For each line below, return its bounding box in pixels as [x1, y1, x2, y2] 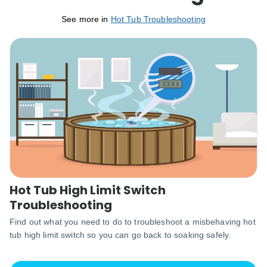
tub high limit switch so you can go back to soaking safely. [10, 229, 231, 240]
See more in [61, 14, 111, 24]
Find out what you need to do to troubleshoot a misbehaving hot [10, 216, 256, 226]
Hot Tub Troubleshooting [110, 14, 206, 24]
